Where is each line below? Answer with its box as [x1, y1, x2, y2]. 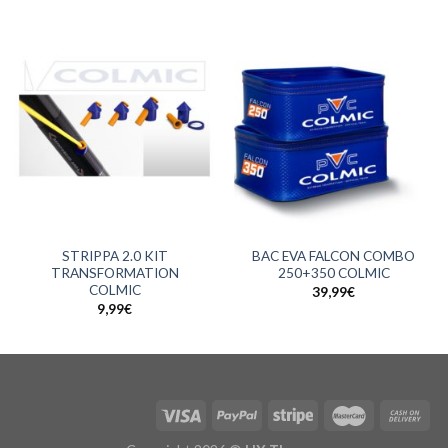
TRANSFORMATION [50, 265, 179, 282]
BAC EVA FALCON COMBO [252, 248, 415, 265]
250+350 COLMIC [277, 265, 390, 282]
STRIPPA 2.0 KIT [61, 248, 168, 265]
